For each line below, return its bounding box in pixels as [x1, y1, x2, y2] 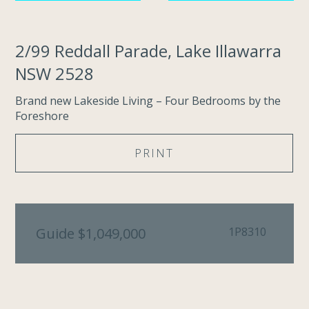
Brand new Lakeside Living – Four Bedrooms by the [15, 93, 281, 108]
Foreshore [15, 108, 70, 123]
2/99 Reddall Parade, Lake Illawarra [15, 39, 282, 62]
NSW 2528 [15, 62, 94, 85]
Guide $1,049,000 [36, 224, 146, 243]
